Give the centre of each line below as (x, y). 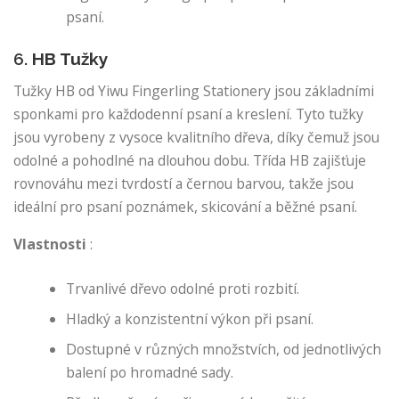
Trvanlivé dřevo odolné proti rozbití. (183, 289)
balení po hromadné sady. (150, 372)
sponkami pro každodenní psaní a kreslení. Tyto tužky (188, 114)
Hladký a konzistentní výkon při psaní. (190, 319)
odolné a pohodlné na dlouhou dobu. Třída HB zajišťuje (190, 160)
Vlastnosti (50, 244)
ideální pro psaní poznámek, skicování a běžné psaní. (185, 206)
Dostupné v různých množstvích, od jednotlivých (224, 349)
